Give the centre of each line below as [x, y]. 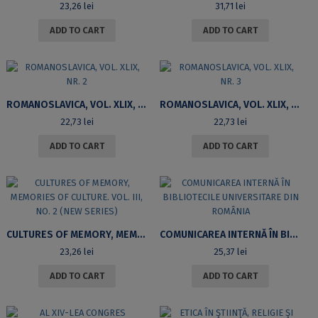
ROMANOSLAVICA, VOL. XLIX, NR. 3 [295, 105]
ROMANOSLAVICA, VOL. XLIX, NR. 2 [141, 105]
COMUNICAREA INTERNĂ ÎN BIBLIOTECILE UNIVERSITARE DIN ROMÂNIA [293, 235]
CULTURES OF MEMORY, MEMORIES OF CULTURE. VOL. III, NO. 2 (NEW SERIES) [141, 235]
